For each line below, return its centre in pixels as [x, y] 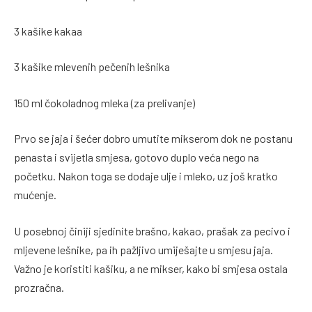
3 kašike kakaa [48, 31]
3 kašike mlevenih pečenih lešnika [92, 67]
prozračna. [39, 287]
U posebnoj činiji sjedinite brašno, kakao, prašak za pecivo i [152, 231]
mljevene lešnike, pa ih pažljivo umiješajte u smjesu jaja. [143, 249]
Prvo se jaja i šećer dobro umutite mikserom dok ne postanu [153, 139]
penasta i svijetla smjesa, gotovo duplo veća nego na [136, 157]
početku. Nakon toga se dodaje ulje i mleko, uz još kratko [146, 176]
